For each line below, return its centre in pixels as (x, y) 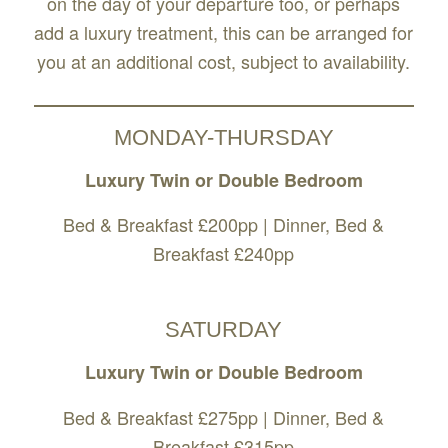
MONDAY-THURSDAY (223, 137)
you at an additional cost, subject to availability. (224, 60)
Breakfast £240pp (224, 253)
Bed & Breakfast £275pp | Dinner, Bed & (224, 416)
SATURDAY (224, 330)
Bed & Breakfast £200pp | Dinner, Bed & (224, 224)
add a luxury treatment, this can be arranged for (224, 31)
